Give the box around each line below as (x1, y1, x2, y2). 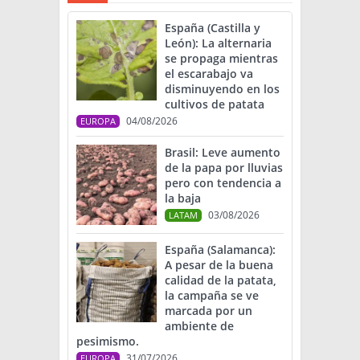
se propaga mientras (165, 51, 278, 67)
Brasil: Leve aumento (165, 145, 280, 161)
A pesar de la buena (165, 257, 273, 273)
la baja (165, 190, 201, 207)
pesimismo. (76, 333, 139, 350)
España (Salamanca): (165, 242, 276, 258)
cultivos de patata (165, 96, 264, 112)
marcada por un (165, 303, 252, 319)
